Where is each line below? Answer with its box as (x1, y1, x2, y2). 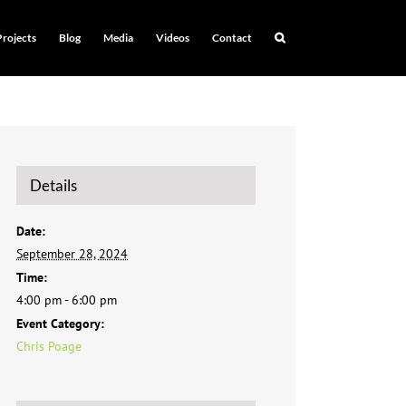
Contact (211, 31, 252, 44)
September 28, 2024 (16, 246, 128, 262)
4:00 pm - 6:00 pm (16, 292, 117, 308)
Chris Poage (16, 338, 82, 354)
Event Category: (16, 315, 104, 332)
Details (30, 176, 77, 195)
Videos (155, 31, 189, 44)
